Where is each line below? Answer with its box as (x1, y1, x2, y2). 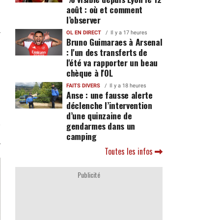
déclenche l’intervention (66, 99, 152, 111)
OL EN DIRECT (66, 29, 101, 36)
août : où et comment (66, 3, 142, 16)
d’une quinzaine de (66, 109, 132, 122)
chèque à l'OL (66, 66, 113, 79)
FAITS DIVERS (66, 82, 100, 89)
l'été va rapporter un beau (66, 56, 158, 69)
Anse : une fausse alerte (66, 88, 153, 101)
